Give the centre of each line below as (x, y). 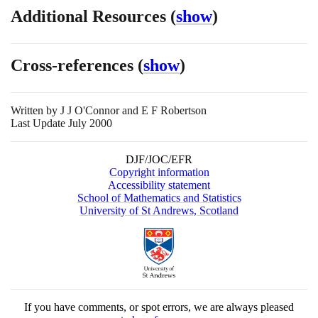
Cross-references (74, 66)
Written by (35, 111)
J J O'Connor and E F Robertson (133, 111)
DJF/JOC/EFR (159, 160)
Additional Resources (91, 17)
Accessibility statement (159, 185)
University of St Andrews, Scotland (159, 211)
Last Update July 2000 (61, 124)
